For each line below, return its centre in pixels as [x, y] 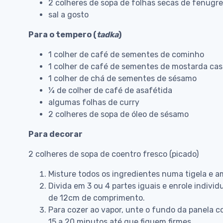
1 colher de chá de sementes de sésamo [122, 79]
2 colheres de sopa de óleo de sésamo [118, 114]
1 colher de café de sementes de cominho [126, 55]
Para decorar [56, 134]
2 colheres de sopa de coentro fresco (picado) [113, 154]
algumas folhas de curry [94, 103]
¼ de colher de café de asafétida [110, 91]
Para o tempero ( [62, 35]
